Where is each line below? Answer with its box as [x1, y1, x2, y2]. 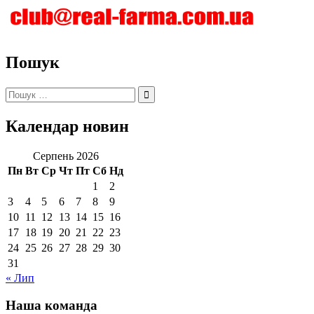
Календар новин [6, 116, 129, 135]
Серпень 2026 [32, 149, 99, 162]
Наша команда [6, 297, 97, 313]
